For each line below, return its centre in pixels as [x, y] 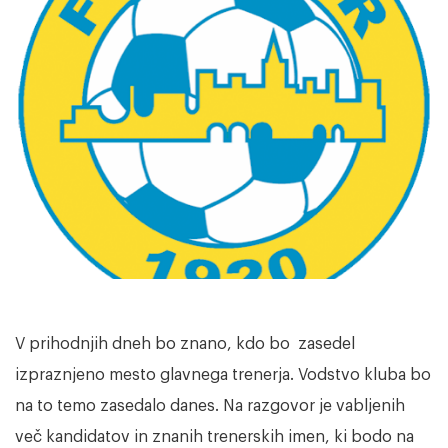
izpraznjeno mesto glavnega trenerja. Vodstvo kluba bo [223, 375]
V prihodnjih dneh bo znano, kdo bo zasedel [185, 344]
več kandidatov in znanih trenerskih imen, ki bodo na [214, 437]
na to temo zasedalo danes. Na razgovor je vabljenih [210, 406]
